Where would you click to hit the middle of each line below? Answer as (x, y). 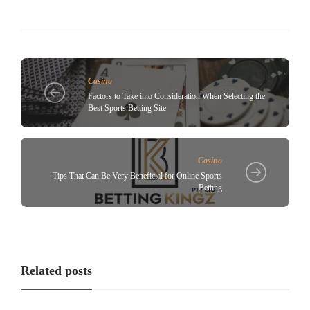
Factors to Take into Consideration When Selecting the (176, 96)
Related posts (56, 271)
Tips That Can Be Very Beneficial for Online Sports (137, 175)
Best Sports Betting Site (127, 108)
